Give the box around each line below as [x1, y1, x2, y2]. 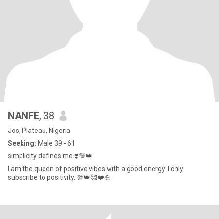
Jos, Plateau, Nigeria [8, 127, 70, 134]
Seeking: [8, 139, 36, 147]
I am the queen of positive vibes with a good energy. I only [8, 165, 183, 173]
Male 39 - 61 [36, 139, 75, 147]
